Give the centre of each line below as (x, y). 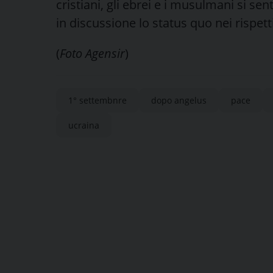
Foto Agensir (92, 53)
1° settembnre (97, 100)
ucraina (84, 125)
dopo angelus (179, 100)
